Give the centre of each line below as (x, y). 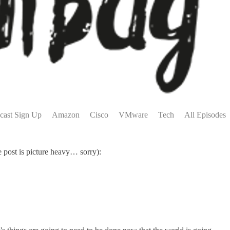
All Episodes (205, 115)
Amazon (66, 115)
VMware (133, 115)
